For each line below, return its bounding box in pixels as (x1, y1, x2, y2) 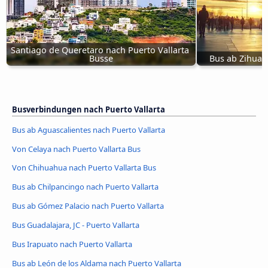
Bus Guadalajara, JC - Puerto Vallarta (12, 220, 139, 231)
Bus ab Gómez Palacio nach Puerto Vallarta (12, 200, 164, 212)
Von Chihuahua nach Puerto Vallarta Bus (12, 162, 156, 173)
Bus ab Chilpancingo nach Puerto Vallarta (12, 181, 159, 193)
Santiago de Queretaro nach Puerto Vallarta (11, 44, 189, 56)
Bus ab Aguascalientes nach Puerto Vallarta (12, 124, 165, 135)
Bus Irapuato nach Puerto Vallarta (12, 239, 132, 250)
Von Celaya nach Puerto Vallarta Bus (12, 143, 141, 154)
